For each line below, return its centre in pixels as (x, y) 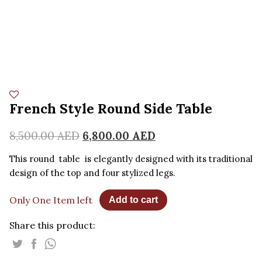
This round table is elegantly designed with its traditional (131, 159)
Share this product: (52, 225)
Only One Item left (51, 200)
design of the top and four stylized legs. (92, 173)
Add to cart (133, 199)
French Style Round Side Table (111, 108)
